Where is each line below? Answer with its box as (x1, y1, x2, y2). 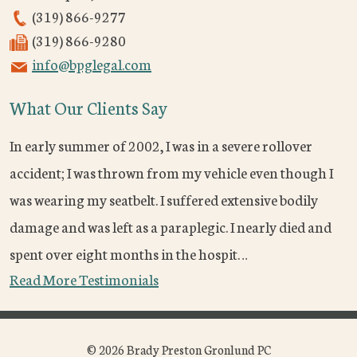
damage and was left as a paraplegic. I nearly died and (10, 216, 331, 237)
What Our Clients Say (10, 95, 167, 120)
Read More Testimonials (10, 269, 159, 290)
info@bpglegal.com (32, 53, 151, 75)
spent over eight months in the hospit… (10, 243, 248, 265)
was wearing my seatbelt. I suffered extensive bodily (10, 189, 318, 210)
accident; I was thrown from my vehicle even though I (10, 162, 333, 183)
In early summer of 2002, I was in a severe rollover (10, 135, 312, 156)
